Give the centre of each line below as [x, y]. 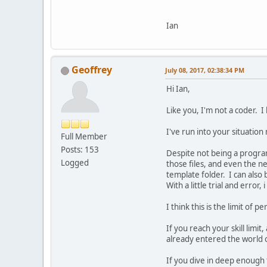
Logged [75, 163]
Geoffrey [92, 70]
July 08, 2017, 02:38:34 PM [205, 70]
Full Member [84, 137]
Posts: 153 [80, 150]
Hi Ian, [178, 89]
